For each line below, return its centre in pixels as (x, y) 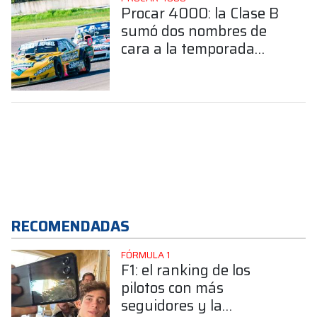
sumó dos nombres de (194, 30)
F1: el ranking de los (185, 270)
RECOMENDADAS (70, 226)
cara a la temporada (188, 48)
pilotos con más (172, 288)
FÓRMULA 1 (145, 255)
